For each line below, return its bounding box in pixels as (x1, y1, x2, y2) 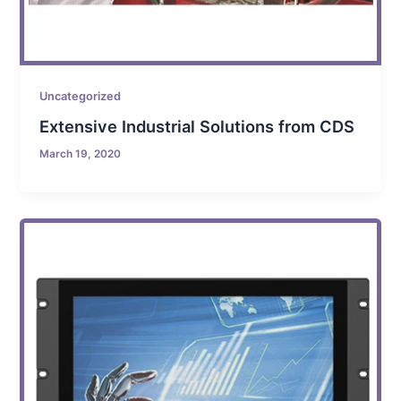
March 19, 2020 (39, 148, 122, 161)
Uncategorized (39, 89, 122, 103)
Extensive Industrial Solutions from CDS (39, 116, 355, 137)
